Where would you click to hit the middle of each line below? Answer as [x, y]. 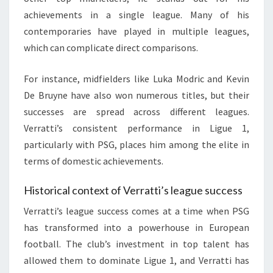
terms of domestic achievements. [94, 161]
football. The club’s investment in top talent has [136, 243]
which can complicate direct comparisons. [111, 47]
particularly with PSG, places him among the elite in [136, 144]
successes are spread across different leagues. [136, 111]
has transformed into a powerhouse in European [136, 227]
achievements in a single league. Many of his [136, 14]
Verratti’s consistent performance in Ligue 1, [136, 128]
